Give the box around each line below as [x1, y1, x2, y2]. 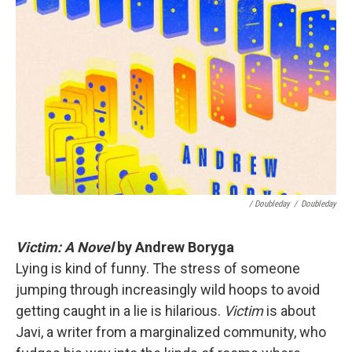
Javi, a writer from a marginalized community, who [16, 324, 326, 340]
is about [263, 302, 316, 319]
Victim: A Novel [16, 239, 114, 255]
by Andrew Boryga [114, 239, 234, 255]
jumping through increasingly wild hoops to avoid [16, 281, 320, 298]
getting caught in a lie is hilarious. [16, 302, 224, 319]
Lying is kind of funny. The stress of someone [16, 260, 300, 277]
